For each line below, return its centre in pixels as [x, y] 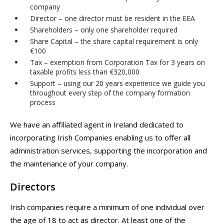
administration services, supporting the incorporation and [108, 151]
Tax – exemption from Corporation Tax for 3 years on [117, 62]
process [43, 102]
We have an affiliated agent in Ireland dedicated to [97, 125]
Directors [33, 187]
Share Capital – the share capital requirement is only [114, 41]
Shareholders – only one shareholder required [104, 30]
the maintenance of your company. [69, 164]
